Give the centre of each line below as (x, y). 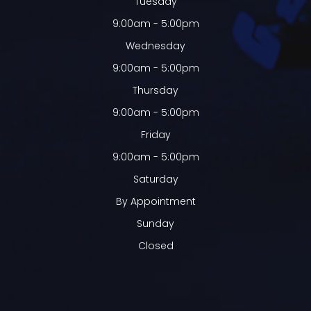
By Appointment (155, 201)
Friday (155, 134)
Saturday (155, 179)
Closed (155, 245)
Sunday (155, 223)
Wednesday (155, 45)
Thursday (155, 90)
